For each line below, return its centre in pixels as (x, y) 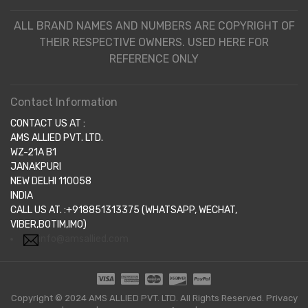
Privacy (282, 298)
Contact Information (64, 102)
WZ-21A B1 (33, 153)
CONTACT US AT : (48, 124)
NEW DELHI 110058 (51, 181)
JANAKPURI (36, 167)
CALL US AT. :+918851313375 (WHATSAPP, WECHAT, (124, 210)
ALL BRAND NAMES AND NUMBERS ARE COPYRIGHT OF (154, 26)
